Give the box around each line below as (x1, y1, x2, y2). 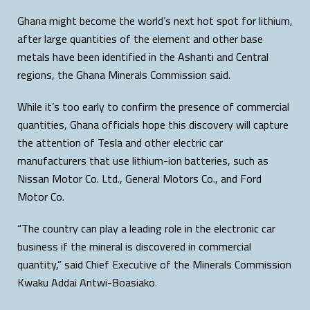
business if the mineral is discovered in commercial (17, 235, 251, 257)
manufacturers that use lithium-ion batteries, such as (17, 149, 268, 171)
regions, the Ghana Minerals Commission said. (17, 64, 230, 85)
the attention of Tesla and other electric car (17, 131, 223, 153)
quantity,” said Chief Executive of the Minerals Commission (17, 253, 291, 275)
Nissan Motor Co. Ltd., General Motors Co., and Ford (17, 167, 262, 189)
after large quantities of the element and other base (17, 28, 263, 49)
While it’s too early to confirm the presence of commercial (17, 95, 289, 117)
